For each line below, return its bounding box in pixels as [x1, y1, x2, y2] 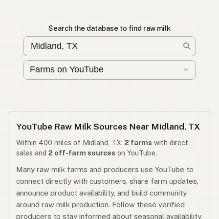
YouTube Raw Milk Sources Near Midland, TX [16, 121, 200, 132]
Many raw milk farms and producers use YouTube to [16, 165, 194, 174]
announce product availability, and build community [16, 189, 187, 197]
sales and [16, 149, 48, 157]
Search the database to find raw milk [48, 24, 171, 33]
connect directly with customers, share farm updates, [16, 177, 198, 186]
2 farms [125, 138, 152, 147]
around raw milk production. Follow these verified [16, 200, 185, 209]
